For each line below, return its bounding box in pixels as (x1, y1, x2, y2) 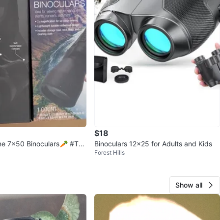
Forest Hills (94, 148, 125, 156)
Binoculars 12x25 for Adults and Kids (94, 139, 212, 148)
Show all (175, 180, 202, 189)
